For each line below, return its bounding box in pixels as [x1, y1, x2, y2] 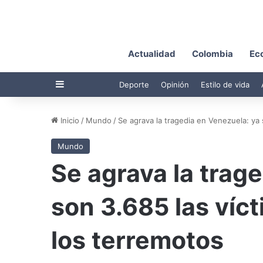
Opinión [161, 79, 189, 89]
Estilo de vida [201, 79, 249, 89]
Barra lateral [63, 77, 117, 90]
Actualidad [128, 48, 176, 59]
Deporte [119, 79, 149, 89]
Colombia [192, 48, 233, 59]
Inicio [58, 115, 79, 125]
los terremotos [51, 225, 224, 255]
